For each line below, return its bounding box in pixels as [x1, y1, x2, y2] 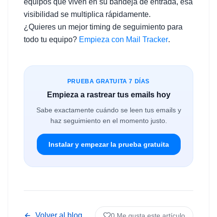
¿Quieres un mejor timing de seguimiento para [24, 23, 183, 31]
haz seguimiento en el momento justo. [50, 117, 167, 124]
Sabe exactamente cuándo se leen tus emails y [36, 106, 181, 114]
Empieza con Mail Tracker [79, 35, 168, 44]
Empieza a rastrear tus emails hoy [46, 91, 170, 99]
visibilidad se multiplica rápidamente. [24, 10, 151, 18]
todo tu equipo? [24, 35, 79, 44]
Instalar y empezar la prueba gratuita [48, 140, 169, 148]
